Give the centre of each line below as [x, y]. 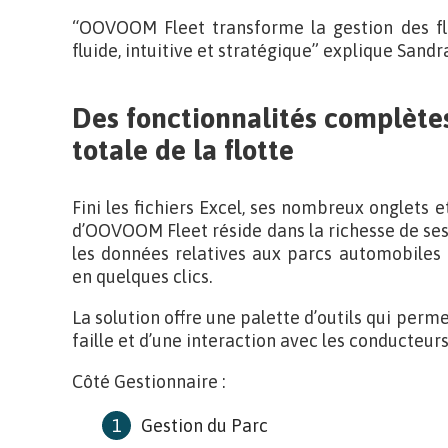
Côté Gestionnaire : [148, 381]
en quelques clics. [142, 276]
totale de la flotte [183, 150]
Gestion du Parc [204, 425]
